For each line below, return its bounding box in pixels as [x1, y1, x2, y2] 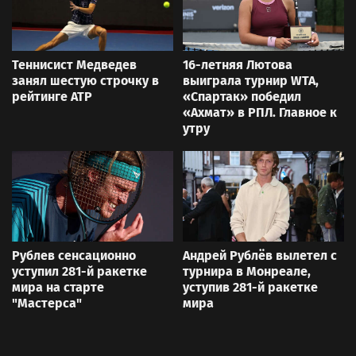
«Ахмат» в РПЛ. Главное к [183, 104, 337, 120]
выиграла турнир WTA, [183, 72, 319, 88]
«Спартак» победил [183, 88, 301, 104]
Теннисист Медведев [12, 56, 137, 72]
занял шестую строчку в [12, 72, 159, 88]
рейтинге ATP [12, 88, 92, 104]
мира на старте [12, 279, 104, 295]
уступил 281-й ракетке [12, 263, 147, 279]
